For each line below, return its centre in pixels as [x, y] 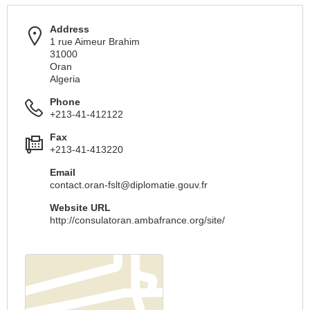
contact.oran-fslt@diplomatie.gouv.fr [129, 185]
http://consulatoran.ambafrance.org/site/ [137, 220]
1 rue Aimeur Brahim [95, 42]
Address [70, 29]
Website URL [80, 208]
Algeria [65, 79]
